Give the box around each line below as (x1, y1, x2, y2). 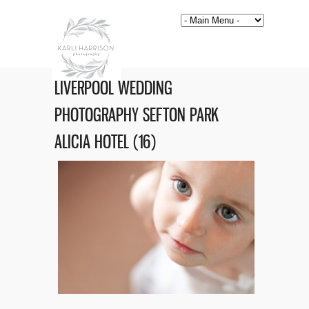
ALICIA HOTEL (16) (54, 131, 156, 152)
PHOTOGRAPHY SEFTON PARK (54, 104, 219, 126)
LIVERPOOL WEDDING (54, 77, 172, 99)
